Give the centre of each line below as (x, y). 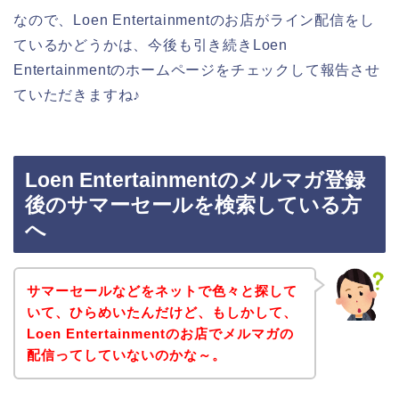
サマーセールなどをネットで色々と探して (162, 290)
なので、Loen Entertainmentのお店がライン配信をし (194, 20)
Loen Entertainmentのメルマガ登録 (195, 180)
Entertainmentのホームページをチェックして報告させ (197, 69)
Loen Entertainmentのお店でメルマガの (160, 333)
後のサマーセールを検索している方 (193, 205)
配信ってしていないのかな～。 (126, 354)
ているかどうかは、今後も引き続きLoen (151, 45)
